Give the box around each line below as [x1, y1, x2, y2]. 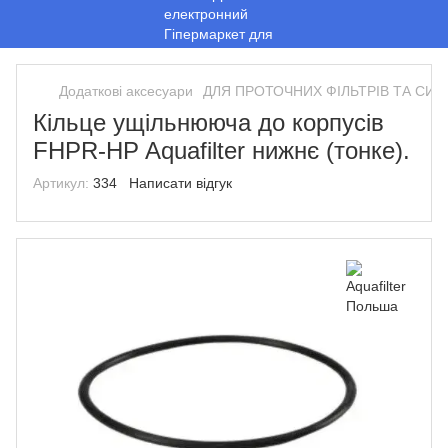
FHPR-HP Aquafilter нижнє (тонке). [33, 137, 410, 164]
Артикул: [33, 175, 89, 191]
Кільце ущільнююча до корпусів [33, 109, 384, 136]
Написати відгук [129, 175, 232, 191]
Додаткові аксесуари [59, 83, 193, 99]
